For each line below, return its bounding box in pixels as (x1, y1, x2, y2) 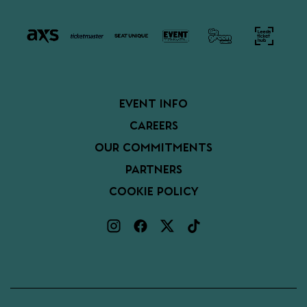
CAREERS (129, 121, 178, 132)
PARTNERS (125, 164, 182, 176)
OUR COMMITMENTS (95, 143, 212, 154)
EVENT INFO (119, 99, 188, 110)
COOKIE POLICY (108, 186, 199, 198)
